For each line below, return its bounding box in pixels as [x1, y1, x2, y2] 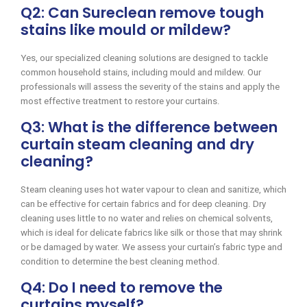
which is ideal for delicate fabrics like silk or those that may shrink [21, 227, 282, 238]
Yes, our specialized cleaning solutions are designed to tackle [21, 52, 268, 63]
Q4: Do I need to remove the [21, 276, 223, 298]
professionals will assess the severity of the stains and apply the [21, 81, 280, 92]
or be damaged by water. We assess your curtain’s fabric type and [21, 241, 282, 252]
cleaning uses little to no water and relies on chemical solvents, [21, 212, 273, 223]
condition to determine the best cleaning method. [21, 256, 220, 267]
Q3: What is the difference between [21, 116, 278, 138]
